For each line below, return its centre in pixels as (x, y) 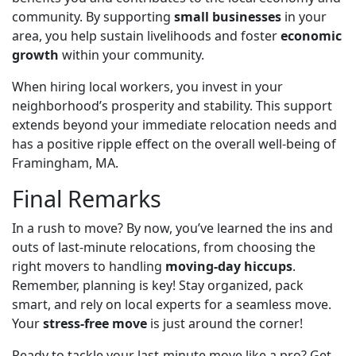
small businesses (228, 16)
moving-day (203, 266)
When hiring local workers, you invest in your (147, 86)
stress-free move (95, 323)
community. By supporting (93, 16)
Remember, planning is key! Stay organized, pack (158, 285)
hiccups (267, 266)
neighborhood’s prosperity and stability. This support (172, 105)
